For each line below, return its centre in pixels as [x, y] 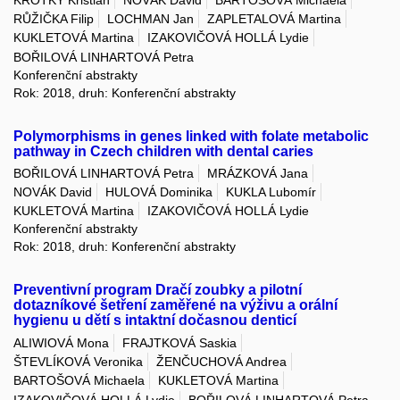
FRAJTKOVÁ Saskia [179, 342]
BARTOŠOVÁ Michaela [79, 381]
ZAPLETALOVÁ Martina [274, 18]
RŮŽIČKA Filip [54, 18]
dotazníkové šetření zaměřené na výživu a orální [175, 305]
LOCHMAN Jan [150, 18]
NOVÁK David [53, 192]
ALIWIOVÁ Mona [61, 342]
